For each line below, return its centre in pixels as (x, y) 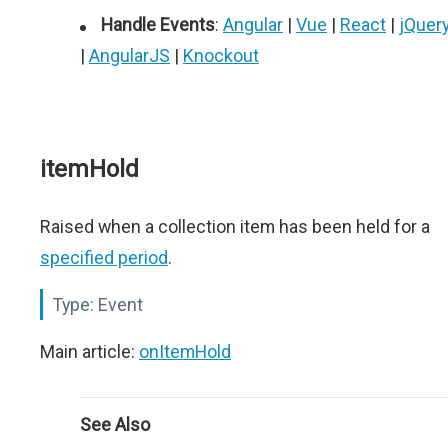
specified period (104, 257)
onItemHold (185, 351)
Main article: (89, 351)
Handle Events (158, 24)
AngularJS (129, 55)
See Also (115, 424)
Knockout (221, 55)
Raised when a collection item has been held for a (235, 226)
